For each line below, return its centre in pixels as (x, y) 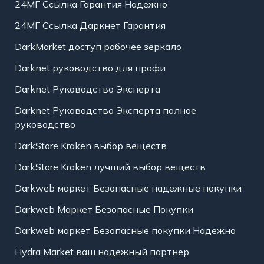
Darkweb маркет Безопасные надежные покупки (128, 188)
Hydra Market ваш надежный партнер (102, 252)
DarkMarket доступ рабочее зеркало (98, 47)
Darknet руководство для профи (90, 68)
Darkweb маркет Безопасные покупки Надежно (125, 231)
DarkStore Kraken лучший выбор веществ (110, 167)
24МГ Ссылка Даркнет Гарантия (90, 26)
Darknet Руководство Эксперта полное (105, 110)
